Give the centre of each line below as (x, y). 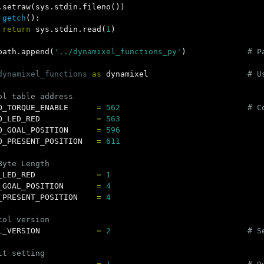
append (35, 52)
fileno (97, 7)
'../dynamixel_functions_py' (118, 52)
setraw (16, 7)
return (16, 29)
